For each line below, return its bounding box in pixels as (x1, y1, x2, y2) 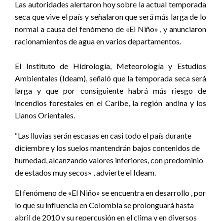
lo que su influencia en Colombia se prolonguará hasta (15, 200, 194, 210)
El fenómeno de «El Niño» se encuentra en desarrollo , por (15, 188, 206, 198)
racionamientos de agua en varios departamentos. (15, 37, 181, 46)
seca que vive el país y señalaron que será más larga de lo (15, 12, 206, 22)
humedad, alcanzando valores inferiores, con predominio (15, 155, 203, 165)
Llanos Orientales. (15, 110, 75, 120)
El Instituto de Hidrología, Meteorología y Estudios (15, 61, 206, 71)
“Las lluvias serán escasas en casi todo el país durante (15, 131, 191, 141)
